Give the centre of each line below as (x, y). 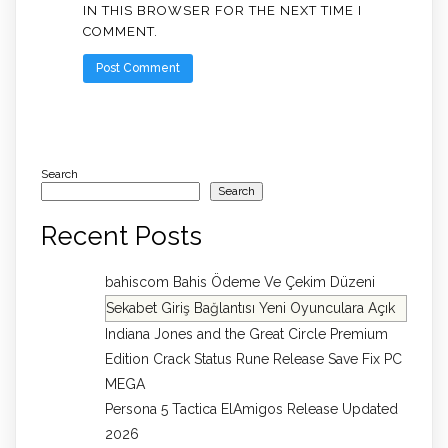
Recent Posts (121, 235)
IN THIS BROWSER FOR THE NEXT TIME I (222, 11)
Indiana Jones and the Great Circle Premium (246, 334)
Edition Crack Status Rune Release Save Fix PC (253, 359)
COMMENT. (120, 32)
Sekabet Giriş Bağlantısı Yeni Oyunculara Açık (250, 308)
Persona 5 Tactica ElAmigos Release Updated (251, 409)
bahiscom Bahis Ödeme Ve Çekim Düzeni (240, 282)
